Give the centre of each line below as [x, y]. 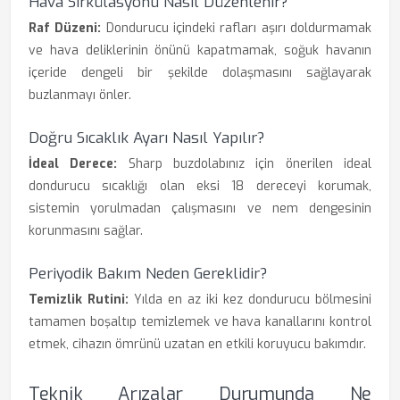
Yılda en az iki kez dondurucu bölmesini [250, 300]
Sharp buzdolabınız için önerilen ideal [245, 164]
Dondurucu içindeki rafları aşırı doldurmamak [237, 28]
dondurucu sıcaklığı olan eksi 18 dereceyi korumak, [200, 186]
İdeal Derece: [73, 164]
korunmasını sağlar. [86, 231]
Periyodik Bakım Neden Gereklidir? [148, 274]
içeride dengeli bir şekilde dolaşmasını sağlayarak [200, 73]
